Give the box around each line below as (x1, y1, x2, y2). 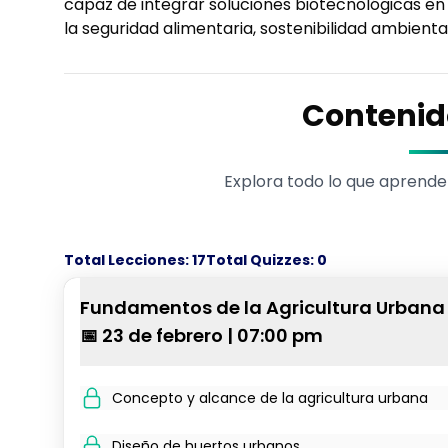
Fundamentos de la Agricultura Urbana (80, 295, 445, 320)
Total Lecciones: (64, 250, 189, 270)
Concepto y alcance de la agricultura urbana (112, 388, 428, 408)
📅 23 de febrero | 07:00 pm (80, 323, 323, 348)
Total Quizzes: (206, 250, 314, 270)
